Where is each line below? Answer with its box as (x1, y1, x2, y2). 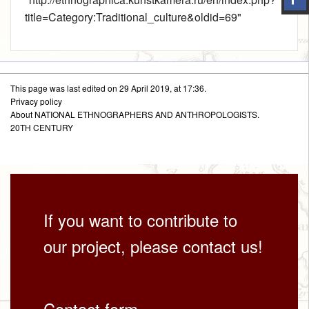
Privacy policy (10, 95, 62, 107)
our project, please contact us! (43, 234, 263, 259)
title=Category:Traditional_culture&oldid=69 (25, 9, 237, 26)
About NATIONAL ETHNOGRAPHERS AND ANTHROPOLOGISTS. (10, 108, 259, 120)
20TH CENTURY (10, 121, 73, 133)
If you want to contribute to (43, 208, 237, 232)
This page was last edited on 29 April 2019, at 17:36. (10, 82, 206, 94)
